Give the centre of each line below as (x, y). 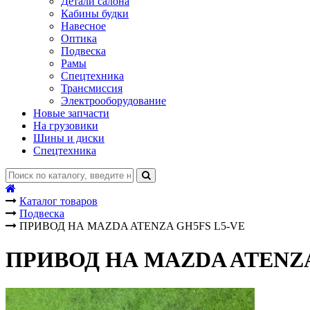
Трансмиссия (92, 88)
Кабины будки (95, 13)
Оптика (79, 38)
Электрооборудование (113, 101)
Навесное (83, 26)
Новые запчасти (71, 113)
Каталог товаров (58, 201)
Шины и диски (69, 138)
